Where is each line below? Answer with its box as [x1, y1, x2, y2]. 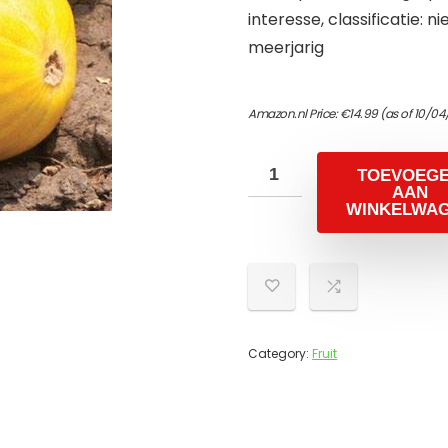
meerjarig [248, 36, 324, 59]
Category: [248, 345, 312, 362]
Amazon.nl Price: [248, 105, 340, 122]
